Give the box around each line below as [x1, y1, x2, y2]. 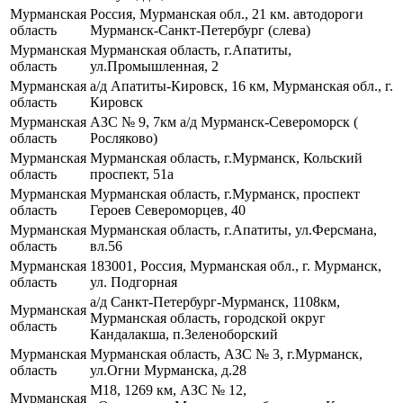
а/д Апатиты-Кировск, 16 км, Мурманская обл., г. [90, 77, 393, 94]
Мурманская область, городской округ [90, 309, 326, 326]
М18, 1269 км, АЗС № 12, [90, 381, 246, 398]
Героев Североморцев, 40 [90, 201, 246, 218]
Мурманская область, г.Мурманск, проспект [90, 185, 360, 201]
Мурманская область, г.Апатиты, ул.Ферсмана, [90, 221, 377, 237]
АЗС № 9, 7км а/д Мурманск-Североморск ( [90, 113, 358, 130]
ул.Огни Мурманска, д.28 [90, 362, 246, 378]
